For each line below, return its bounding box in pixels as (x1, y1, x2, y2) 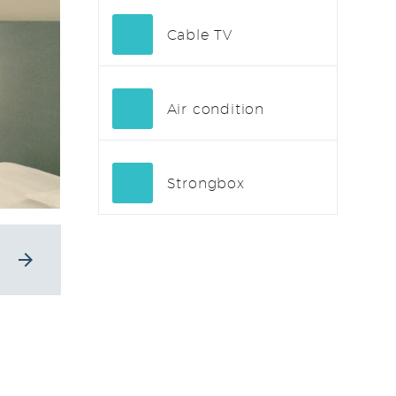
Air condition (166, 101, 264, 118)
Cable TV (166, 27, 232, 44)
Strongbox (166, 175, 245, 193)
